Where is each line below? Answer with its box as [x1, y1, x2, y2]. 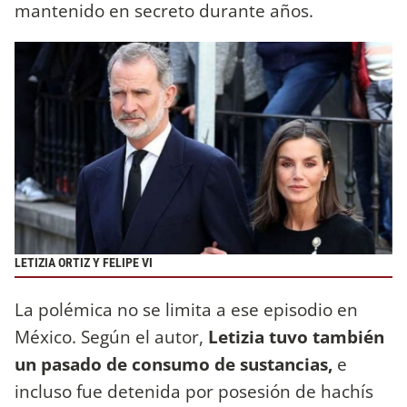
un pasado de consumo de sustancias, [15, 351, 337, 376]
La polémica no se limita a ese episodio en [15, 296, 358, 322]
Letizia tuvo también [203, 323, 384, 349]
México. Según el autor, [15, 323, 203, 349]
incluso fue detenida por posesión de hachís [15, 378, 373, 403]
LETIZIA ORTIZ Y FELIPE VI [15, 255, 153, 272]
